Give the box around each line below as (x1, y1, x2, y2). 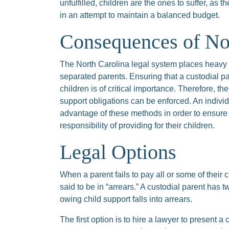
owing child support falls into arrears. (60, 195, 192, 203)
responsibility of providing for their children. (60, 121, 215, 130)
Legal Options (60, 141, 176, 164)
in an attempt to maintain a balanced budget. (60, 11, 220, 19)
